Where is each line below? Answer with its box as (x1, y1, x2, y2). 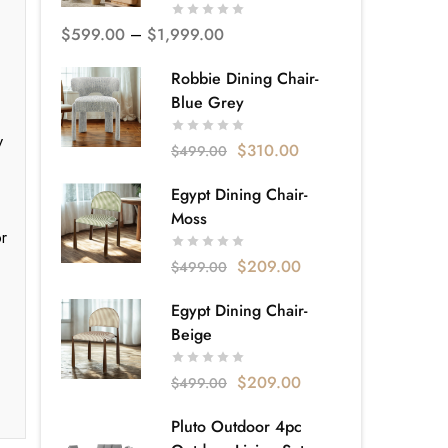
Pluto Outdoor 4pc (171, 415, 302, 439)
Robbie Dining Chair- (171, 67, 318, 91)
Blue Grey (171, 91, 244, 115)
